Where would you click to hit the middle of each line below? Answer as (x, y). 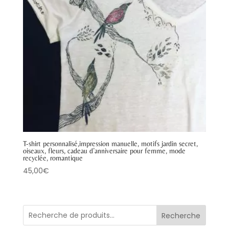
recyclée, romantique (53, 158)
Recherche (181, 215)
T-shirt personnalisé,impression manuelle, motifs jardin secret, (110, 143)
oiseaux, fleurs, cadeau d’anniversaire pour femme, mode (104, 151)
